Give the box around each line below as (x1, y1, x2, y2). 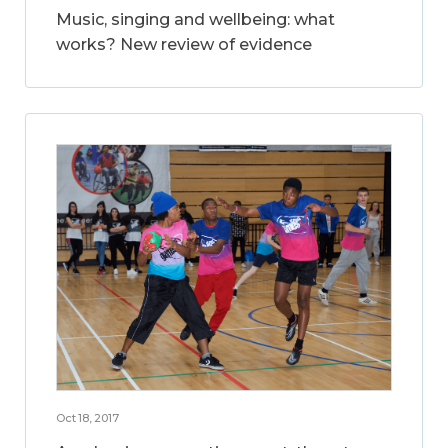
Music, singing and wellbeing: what (56, 10, 335, 30)
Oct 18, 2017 (56, 411, 119, 426)
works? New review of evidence (56, 35, 312, 55)
